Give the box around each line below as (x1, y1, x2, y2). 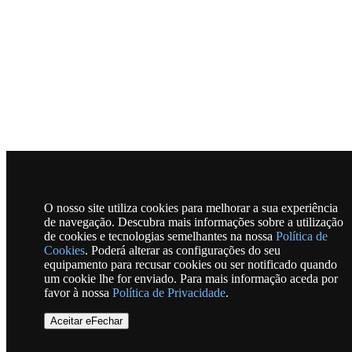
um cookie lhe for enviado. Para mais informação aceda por (44, 272, 338, 285)
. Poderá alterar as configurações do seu (85, 244, 280, 257)
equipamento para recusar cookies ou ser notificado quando (44, 258, 337, 271)
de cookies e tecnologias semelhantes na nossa (44, 229, 276, 243)
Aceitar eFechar (50, 315, 123, 327)
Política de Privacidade (112, 286, 225, 299)
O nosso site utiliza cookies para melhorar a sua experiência (44, 201, 338, 214)
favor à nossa (44, 286, 112, 299)
